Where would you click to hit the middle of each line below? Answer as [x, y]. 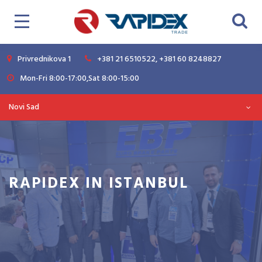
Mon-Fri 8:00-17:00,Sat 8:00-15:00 [80, 79]
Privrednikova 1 [44, 59]
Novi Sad [24, 107]
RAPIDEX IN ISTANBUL [99, 184]
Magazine [29, 216]
